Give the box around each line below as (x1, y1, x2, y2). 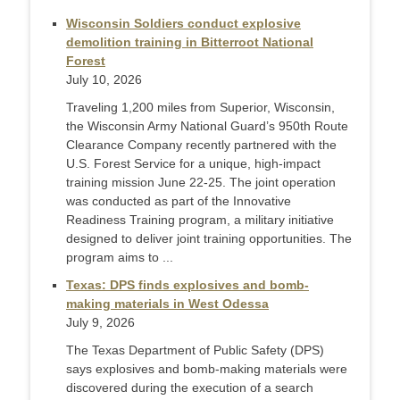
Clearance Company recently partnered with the (66, 137, 337, 153)
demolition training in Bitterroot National (66, 35, 313, 50)
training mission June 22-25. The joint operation (66, 175, 336, 190)
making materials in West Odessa (66, 296, 269, 312)
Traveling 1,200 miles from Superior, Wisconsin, (66, 100, 335, 115)
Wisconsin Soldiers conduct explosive (66, 16, 301, 31)
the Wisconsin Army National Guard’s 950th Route (66, 119, 348, 134)
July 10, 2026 (66, 72, 142, 87)
